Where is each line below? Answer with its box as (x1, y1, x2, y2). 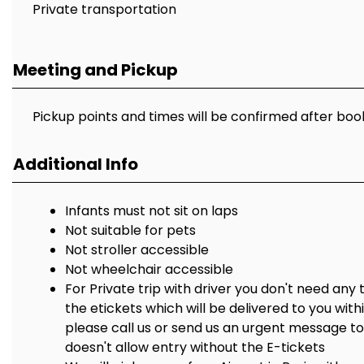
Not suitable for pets (65, 221, 196, 240)
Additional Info (13, 153, 138, 175)
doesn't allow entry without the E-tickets (65, 338, 325, 357)
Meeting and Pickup (13, 58, 178, 81)
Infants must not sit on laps (65, 201, 238, 220)
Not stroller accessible (65, 240, 209, 259)
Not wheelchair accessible (65, 260, 233, 279)
